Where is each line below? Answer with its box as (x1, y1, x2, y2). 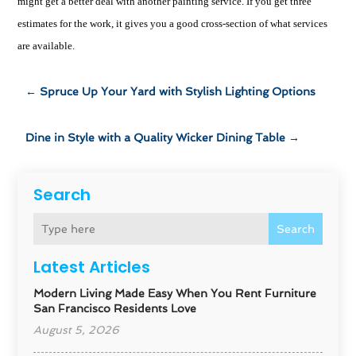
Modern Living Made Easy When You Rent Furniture (33, 287, 317, 300)
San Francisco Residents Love (33, 302, 197, 315)
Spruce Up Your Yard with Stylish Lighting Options (40, 85, 316, 99)
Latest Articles (33, 256, 151, 279)
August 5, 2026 (33, 323, 120, 337)
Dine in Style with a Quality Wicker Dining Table (25, 131, 286, 145)
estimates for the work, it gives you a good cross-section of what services (17, 17, 328, 30)
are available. (17, 40, 75, 52)
